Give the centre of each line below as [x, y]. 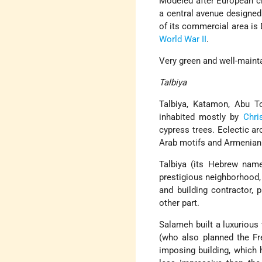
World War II [183, 39]
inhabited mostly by [201, 117]
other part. [180, 203]
